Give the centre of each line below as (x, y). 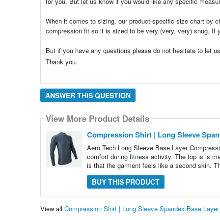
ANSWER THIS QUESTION (88, 95)
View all (52, 209)
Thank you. (61, 61)
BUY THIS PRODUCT (125, 181)
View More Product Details (97, 119)
